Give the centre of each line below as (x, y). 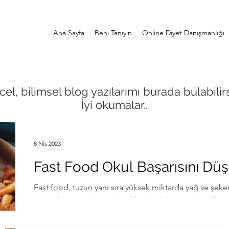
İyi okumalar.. (114, 105)
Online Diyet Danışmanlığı (183, 33)
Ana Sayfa (68, 33)
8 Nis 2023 (47, 143)
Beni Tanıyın (113, 33)
